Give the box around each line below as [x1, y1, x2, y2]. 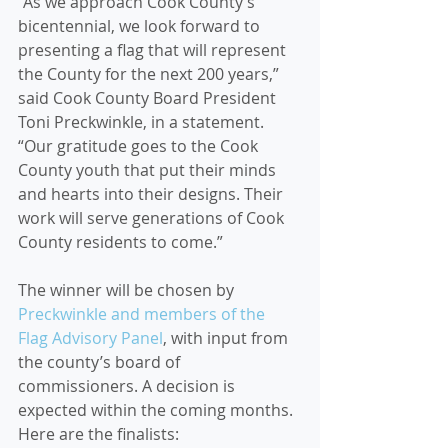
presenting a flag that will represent [18, 39, 290, 61]
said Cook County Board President [18, 87, 280, 109]
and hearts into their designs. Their [18, 183, 287, 205]
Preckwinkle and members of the [18, 303, 269, 325]
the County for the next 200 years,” [18, 63, 283, 85]
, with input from [163, 327, 292, 349]
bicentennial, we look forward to [18, 15, 264, 37]
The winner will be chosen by [18, 279, 238, 301]
